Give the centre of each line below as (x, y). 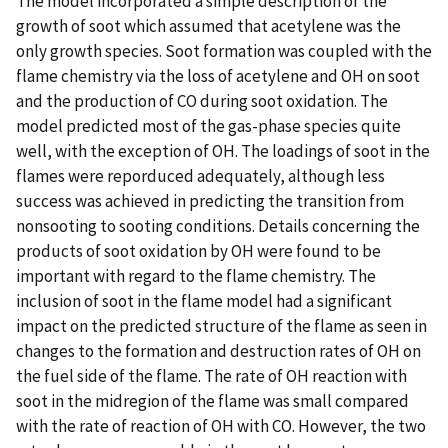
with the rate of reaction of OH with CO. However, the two (221, 425)
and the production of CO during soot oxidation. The (202, 100)
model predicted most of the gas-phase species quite (208, 125)
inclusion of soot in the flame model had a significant (204, 300)
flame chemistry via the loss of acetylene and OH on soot (218, 75)
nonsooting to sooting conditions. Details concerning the (218, 225)
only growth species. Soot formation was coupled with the (224, 50)
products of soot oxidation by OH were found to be (198, 250)
